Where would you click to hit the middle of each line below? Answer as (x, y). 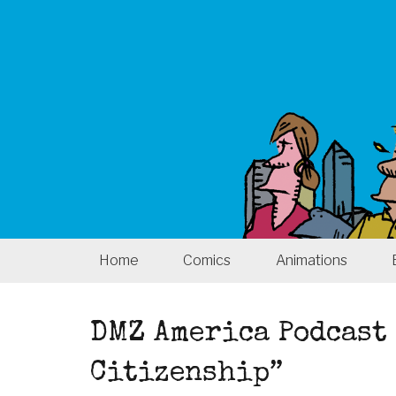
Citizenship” (187, 374)
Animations (311, 260)
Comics (207, 260)
